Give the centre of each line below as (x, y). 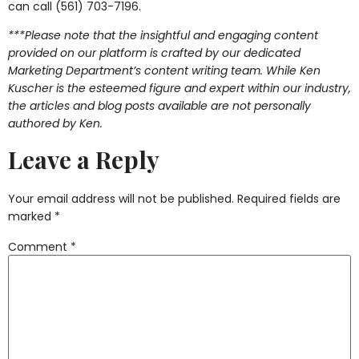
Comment (39, 246)
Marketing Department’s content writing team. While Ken (164, 70)
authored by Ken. (55, 123)
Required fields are (289, 199)
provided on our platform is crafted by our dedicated (154, 52)
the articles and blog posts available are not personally (159, 105)
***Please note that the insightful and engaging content (163, 35)
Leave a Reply (84, 160)
